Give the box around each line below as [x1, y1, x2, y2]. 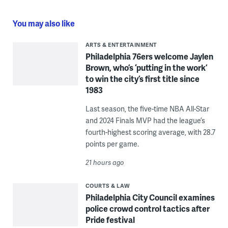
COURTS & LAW [85, 182, 130, 190]
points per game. [85, 139, 139, 149]
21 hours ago [85, 158, 124, 167]
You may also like [12, 17, 75, 30]
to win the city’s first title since [85, 73, 199, 85]
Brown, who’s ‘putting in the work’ [85, 62, 207, 74]
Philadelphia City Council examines [85, 191, 215, 204]
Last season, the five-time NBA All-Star [85, 104, 209, 114]
